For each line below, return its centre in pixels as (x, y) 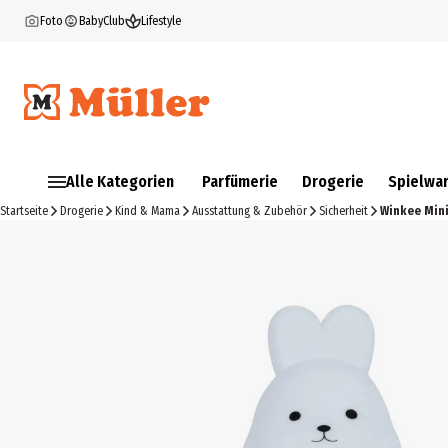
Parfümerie (240, 181)
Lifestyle (161, 21)
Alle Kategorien (120, 181)
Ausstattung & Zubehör (249, 211)
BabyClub (102, 21)
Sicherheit (343, 211)
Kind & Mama (147, 211)
